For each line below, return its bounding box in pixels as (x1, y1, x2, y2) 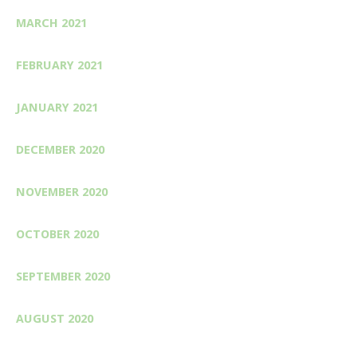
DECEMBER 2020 (16, 142, 104, 157)
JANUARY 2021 (16, 100, 98, 115)
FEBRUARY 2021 (16, 57, 103, 73)
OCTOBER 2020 (16, 226, 99, 241)
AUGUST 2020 (16, 311, 93, 326)
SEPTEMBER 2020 (16, 269, 110, 284)
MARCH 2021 (16, 15, 87, 30)
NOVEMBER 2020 (16, 184, 108, 199)
